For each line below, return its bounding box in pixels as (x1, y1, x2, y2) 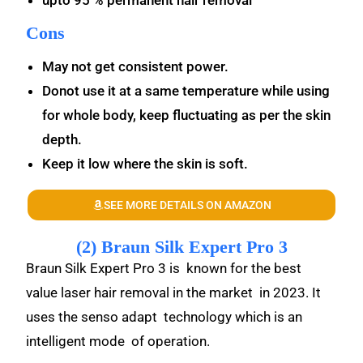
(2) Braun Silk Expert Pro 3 (75, 237, 288, 257)
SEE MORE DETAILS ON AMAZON (103, 199, 271, 211)
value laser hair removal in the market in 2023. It (26, 284, 322, 301)
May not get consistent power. (42, 58, 233, 75)
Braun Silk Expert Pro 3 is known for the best (26, 260, 305, 276)
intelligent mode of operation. (26, 333, 214, 349)
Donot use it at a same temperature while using (42, 83, 331, 99)
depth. (42, 131, 83, 147)
